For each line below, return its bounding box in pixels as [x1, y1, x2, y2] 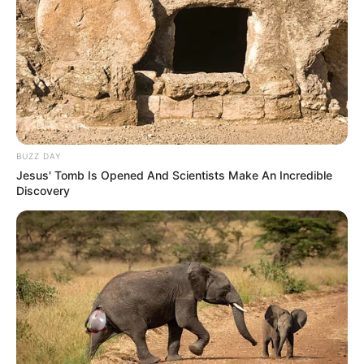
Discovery [16, 183, 70, 197]
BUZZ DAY [16, 150, 61, 161]
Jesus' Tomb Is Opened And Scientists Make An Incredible [16, 167, 332, 182]
